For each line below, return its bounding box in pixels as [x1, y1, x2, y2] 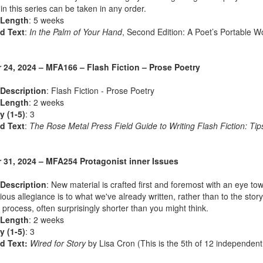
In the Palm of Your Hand [29, 26, 122, 38]
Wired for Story [29, 237, 86, 249]
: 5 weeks [28, 14, 64, 26]
